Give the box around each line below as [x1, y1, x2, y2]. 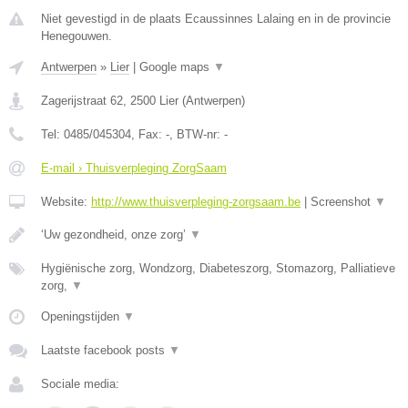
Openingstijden [41, 310, 123, 323]
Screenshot [311, 195, 374, 209]
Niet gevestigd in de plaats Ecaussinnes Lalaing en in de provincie [41, 12, 391, 25]
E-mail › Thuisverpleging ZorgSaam [41, 161, 227, 175]
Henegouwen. [41, 29, 112, 43]
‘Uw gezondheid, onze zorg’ [41, 228, 189, 241]
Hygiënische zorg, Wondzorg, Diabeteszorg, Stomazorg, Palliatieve [41, 261, 395, 275]
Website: [41, 195, 91, 209]
